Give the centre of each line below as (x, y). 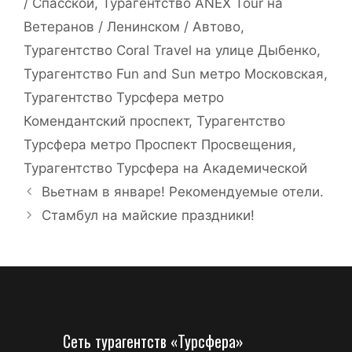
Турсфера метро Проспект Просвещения (158, 145)
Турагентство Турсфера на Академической (165, 168)
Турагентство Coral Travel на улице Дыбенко (170, 50)
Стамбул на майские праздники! (148, 215)
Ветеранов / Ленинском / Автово (132, 27)
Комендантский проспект (106, 121)
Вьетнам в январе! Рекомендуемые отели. (183, 192)
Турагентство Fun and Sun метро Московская (174, 74)
